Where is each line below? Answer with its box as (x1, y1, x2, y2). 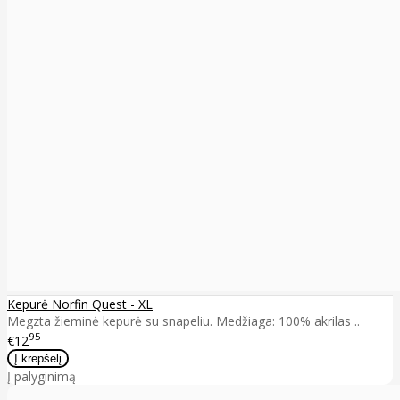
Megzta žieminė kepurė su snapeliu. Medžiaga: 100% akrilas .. (7, 312, 360, 330)
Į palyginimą (7, 367, 76, 385)
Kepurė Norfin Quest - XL (7, 296, 153, 313)
